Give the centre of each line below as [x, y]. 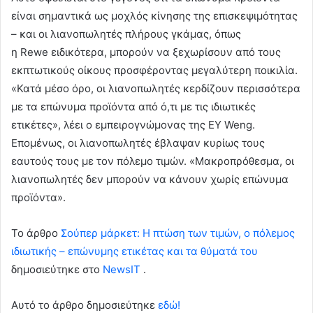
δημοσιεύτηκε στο [57, 270]
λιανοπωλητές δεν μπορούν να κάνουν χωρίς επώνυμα [150, 180]
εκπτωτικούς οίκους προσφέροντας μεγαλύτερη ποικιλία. [154, 71]
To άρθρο [36, 233]
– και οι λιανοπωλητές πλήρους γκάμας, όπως [126, 34]
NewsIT [122, 270]
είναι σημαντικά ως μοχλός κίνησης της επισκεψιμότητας [154, 16]
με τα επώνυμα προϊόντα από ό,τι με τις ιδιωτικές [133, 107]
